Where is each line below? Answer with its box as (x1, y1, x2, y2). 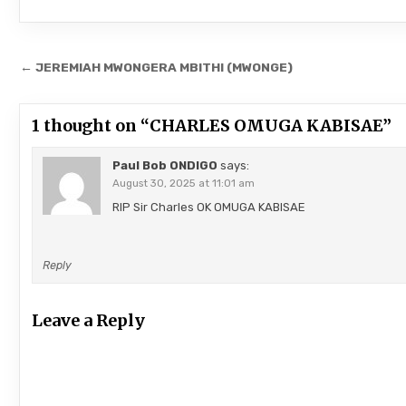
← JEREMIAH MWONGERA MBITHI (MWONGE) (20, 59, 294, 74)
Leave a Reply (32, 310, 146, 332)
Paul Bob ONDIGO (111, 158, 217, 172)
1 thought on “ (32, 114, 150, 136)
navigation (19, 78, 159, 111)
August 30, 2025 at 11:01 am (111, 176, 255, 189)
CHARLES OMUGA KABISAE (150, 114, 383, 136)
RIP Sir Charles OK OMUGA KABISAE (111, 199, 305, 214)
